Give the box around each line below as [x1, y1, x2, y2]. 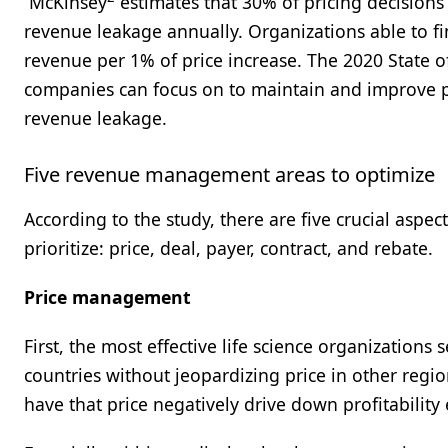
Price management [24, 285, 191, 309]
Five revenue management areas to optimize [24, 161, 435, 188]
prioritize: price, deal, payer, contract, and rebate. [24, 236, 438, 260]
